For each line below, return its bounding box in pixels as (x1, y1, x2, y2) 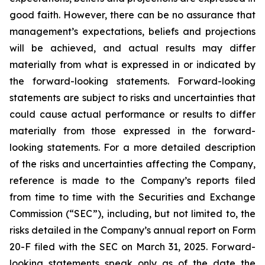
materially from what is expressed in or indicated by (9, 59, 256, 70)
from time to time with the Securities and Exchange (9, 191, 256, 203)
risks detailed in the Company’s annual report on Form (9, 224, 256, 236)
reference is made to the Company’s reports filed (9, 174, 256, 186)
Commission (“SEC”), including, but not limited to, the (9, 208, 256, 219)
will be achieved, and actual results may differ (9, 42, 256, 54)
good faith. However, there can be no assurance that (9, 9, 256, 21)
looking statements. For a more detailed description (9, 141, 256, 153)
